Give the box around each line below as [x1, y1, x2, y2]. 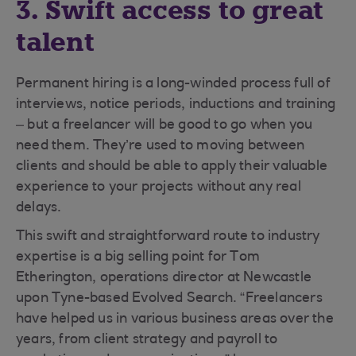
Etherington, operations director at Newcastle [16, 271, 312, 285]
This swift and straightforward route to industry [16, 230, 320, 244]
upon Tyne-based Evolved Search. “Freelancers [16, 292, 323, 306]
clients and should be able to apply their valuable [16, 160, 328, 174]
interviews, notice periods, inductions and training [16, 98, 336, 112]
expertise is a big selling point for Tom [16, 250, 260, 265]
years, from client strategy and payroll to [16, 333, 278, 347]
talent [16, 25, 95, 59]
